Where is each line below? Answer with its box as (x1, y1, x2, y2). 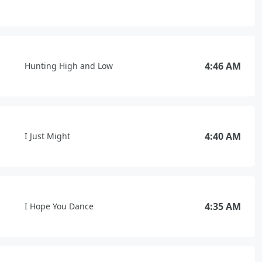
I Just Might (25, 130, 70, 142)
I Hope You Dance (25, 201, 94, 212)
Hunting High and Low (25, 60, 113, 71)
